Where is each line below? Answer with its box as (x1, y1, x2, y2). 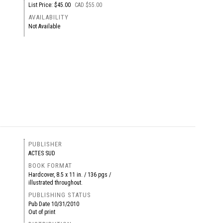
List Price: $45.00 (28, 1, 72, 8)
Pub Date (28, 201, 51, 208)
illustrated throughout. (28, 179, 83, 186)
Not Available (28, 23, 60, 30)
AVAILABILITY (28, 13, 69, 21)
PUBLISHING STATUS (28, 191, 91, 199)
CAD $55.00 (74, 1, 102, 8)
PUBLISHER (28, 140, 62, 148)
